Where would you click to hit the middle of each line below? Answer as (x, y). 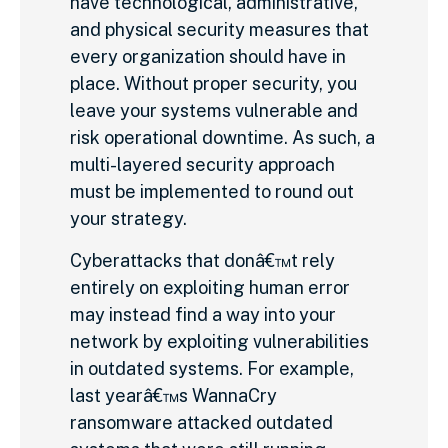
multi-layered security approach (202, 165)
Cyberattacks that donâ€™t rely (202, 260)
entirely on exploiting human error (210, 287)
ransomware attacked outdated (201, 422)
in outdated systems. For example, (212, 368)
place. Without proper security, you (213, 84)
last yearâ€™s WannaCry (173, 395)
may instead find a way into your (203, 314)
